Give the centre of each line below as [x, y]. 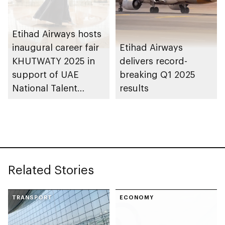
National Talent [45, 88]
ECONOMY [137, 197]
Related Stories [51, 169]
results [134, 88]
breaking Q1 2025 [157, 74]
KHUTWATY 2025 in [53, 61]
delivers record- [153, 61]
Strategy [31, 115]
